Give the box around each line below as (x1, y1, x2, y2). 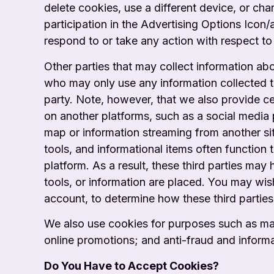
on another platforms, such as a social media (44, 109, 272, 122)
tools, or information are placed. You (44, 175, 231, 188)
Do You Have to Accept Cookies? (44, 259, 219, 272)
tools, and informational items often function (44, 142, 270, 155)
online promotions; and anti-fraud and (44, 234, 239, 247)
